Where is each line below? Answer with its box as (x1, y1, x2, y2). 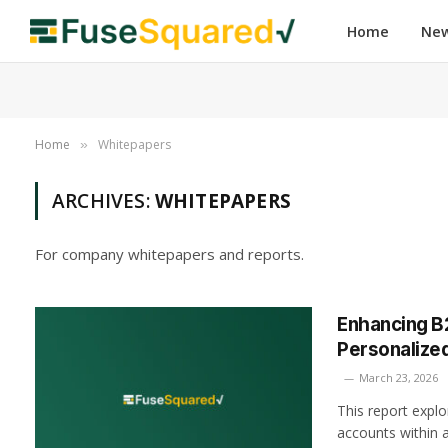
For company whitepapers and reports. (35, 244, 304, 264)
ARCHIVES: (52, 188, 155, 214)
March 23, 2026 (359, 370, 439, 385)
